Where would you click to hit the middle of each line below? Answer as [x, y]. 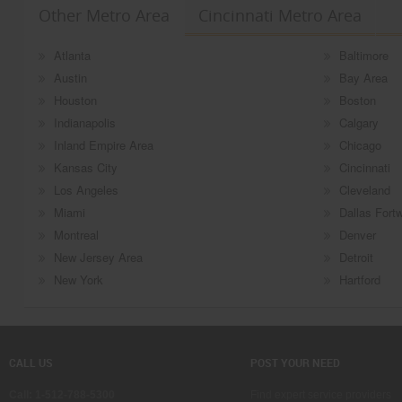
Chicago [360, 145]
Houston [75, 100]
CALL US [31, 363]
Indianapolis [84, 123]
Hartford [359, 280]
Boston [357, 100]
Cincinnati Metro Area [280, 16]
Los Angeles [86, 190]
